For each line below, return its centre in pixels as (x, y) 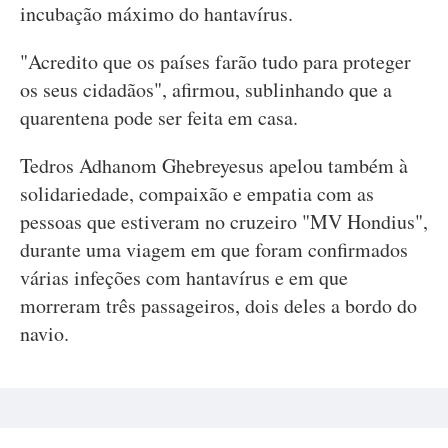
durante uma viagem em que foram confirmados (214, 249)
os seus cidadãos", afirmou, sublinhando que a (206, 89)
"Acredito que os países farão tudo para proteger (215, 61)
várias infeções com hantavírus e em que (184, 277)
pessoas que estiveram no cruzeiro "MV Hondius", (224, 221)
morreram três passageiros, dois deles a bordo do (218, 305)
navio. (44, 333)
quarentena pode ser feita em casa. (159, 117)
